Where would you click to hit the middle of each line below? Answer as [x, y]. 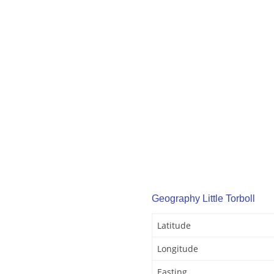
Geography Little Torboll [203, 199]
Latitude [174, 226]
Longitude [178, 249]
